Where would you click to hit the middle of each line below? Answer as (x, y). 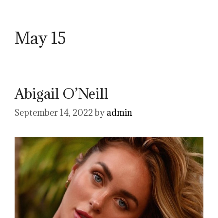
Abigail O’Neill (62, 93)
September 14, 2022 (54, 113)
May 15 (40, 38)
